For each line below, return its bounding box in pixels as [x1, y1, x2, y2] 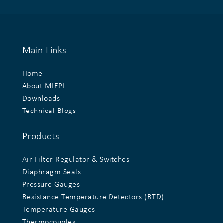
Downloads [22, 94, 60, 103]
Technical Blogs [22, 107, 76, 115]
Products [22, 131, 60, 142]
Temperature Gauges [22, 205, 95, 214]
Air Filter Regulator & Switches [22, 155, 130, 164]
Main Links [22, 45, 67, 56]
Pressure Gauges [22, 180, 80, 189]
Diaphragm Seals [22, 168, 81, 176]
